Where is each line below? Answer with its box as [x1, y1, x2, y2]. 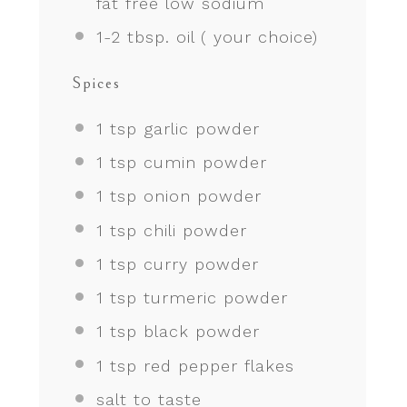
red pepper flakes [136, 355, 294, 375]
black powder [136, 322, 260, 342]
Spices [71, 73, 121, 93]
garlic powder [136, 118, 260, 138]
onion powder [136, 186, 262, 206]
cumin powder [136, 153, 267, 173]
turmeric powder [136, 288, 288, 308]
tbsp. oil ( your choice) [120, 26, 318, 46]
